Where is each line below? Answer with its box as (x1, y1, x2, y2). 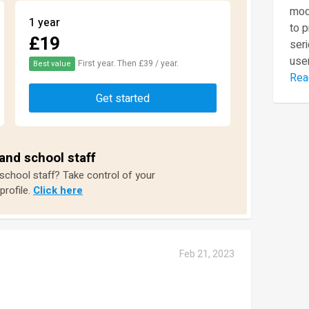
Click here (33, 182, 83, 198)
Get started (96, 90, 150, 107)
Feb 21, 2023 (179, 246, 235, 261)
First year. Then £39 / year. (78, 57, 179, 70)
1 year (29, 14, 60, 31)
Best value (33, 57, 71, 70)
